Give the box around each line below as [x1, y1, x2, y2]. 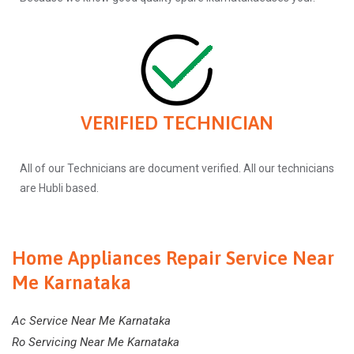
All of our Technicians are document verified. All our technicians [20, 162, 334, 175]
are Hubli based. [20, 182, 99, 195]
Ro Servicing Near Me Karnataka [12, 335, 179, 350]
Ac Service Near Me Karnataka [12, 314, 171, 329]
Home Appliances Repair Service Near [12, 247, 334, 269]
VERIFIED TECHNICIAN [81, 112, 273, 134]
